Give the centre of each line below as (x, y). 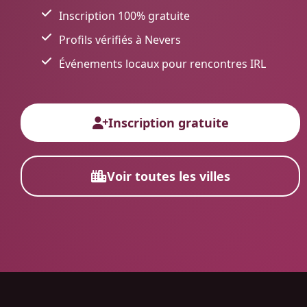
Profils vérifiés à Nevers (120, 40)
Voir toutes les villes (168, 176)
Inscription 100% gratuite (124, 16)
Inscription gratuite (168, 123)
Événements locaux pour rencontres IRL (162, 64)
